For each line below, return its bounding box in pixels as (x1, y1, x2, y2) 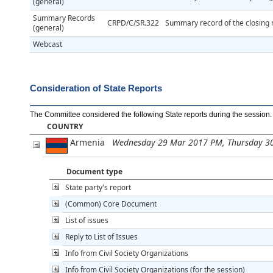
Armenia (68, 136, 112, 148)
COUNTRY (47, 121, 83, 132)
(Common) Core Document (65, 198, 157, 209)
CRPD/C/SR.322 (107, 17, 159, 28)
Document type (66, 166, 122, 177)
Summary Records (33, 12, 95, 23)
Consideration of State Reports (30, 82, 162, 93)
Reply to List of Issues (65, 231, 138, 242)
